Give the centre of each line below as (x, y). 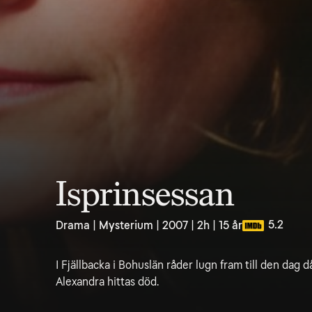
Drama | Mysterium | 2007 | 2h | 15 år (149, 225)
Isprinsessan (145, 194)
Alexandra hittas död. (107, 282)
